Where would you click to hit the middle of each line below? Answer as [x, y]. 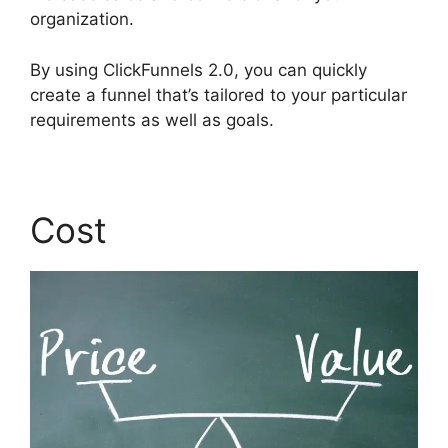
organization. [82, 19]
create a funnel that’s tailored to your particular [218, 94]
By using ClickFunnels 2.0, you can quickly [198, 69]
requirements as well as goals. [152, 119]
